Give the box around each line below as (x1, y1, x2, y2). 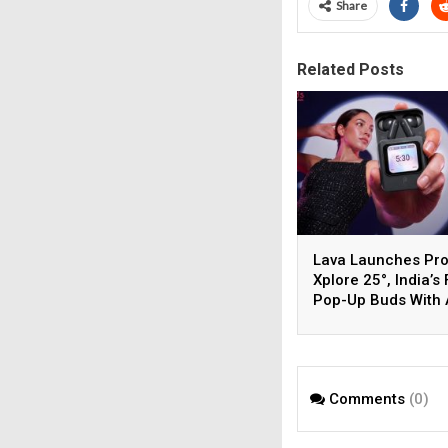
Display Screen (313, 310, 419, 329)
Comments (325, 390, 409, 408)
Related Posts (297, 60, 404, 79)
